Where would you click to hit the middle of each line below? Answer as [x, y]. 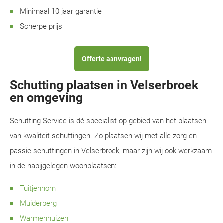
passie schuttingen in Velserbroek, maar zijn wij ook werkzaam [111, 151]
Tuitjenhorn [38, 188]
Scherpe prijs [41, 26]
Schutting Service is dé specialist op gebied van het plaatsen [108, 121]
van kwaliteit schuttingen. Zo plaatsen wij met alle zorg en [103, 136]
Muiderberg [38, 203]
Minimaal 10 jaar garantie [61, 11]
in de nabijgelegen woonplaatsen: [63, 166]
